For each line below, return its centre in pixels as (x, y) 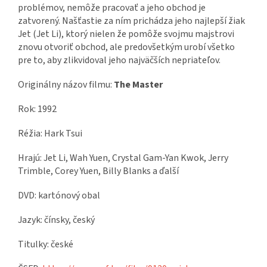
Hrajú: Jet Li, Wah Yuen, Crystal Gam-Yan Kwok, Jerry (123, 158)
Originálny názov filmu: (66, 85)
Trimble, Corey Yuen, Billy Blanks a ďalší (98, 171)
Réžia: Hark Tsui (50, 134)
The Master (138, 85)
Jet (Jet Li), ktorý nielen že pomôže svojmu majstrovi (126, 34)
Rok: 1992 (37, 109)
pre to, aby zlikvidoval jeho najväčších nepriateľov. (119, 60)
